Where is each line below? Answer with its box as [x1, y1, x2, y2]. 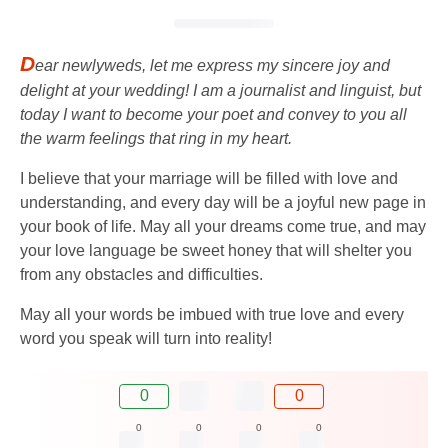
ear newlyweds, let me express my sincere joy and [35, 57, 390, 75]
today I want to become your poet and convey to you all [20, 106, 407, 124]
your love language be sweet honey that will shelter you [20, 242, 412, 260]
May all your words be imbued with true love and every [20, 306, 404, 324]
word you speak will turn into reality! [20, 330, 272, 348]
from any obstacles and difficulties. [20, 266, 263, 284]
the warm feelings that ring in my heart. [20, 130, 292, 148]
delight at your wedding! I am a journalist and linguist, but [20, 82, 421, 100]
